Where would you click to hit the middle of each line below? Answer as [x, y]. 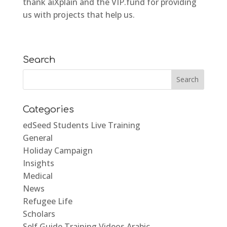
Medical [37, 176]
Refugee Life [47, 201]
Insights [38, 163]
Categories [48, 109]
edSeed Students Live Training [81, 125]
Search [39, 60]
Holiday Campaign [58, 150]
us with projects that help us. [79, 14]
